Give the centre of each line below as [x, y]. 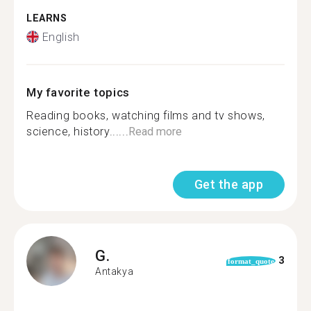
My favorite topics [78, 92]
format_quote [251, 261]
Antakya [115, 271]
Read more [155, 131]
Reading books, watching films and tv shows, [146, 115]
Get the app [228, 184]
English [61, 37]
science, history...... [78, 131]
